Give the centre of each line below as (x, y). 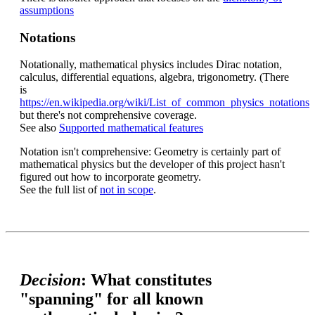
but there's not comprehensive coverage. (108, 115)
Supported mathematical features (131, 128)
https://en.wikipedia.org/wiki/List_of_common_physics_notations (165, 103)
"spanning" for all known (111, 299)
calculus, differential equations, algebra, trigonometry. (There (154, 77)
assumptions (47, 10)
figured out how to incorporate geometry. (110, 177)
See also (39, 128)
